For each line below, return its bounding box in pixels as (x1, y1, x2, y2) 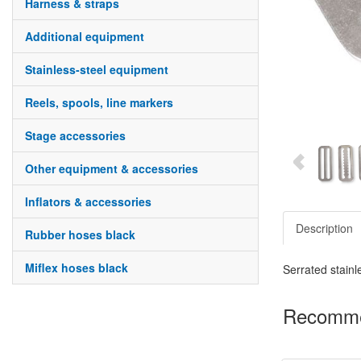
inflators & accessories (28, 193, 151, 210)
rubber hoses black (33, 226, 135, 243)
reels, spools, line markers (33, 94, 173, 110)
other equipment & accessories (34, 160, 198, 176)
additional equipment (33, 28, 144, 44)
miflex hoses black (35, 259, 128, 276)
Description (296, 220, 353, 236)
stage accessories (32, 127, 126, 143)
